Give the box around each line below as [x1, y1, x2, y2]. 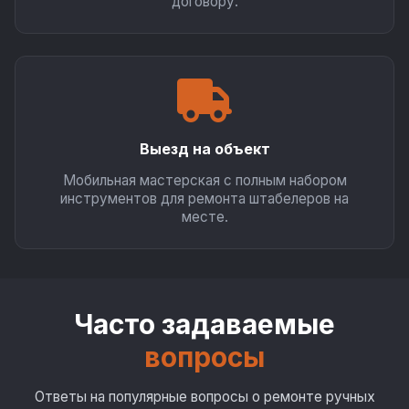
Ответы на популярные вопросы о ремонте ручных [34, 388, 375, 405]
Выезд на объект [139, 140, 270, 158]
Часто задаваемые [74, 308, 335, 341]
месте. [181, 208, 228, 225]
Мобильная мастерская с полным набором [62, 172, 347, 189]
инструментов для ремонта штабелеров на [60, 190, 349, 207]
